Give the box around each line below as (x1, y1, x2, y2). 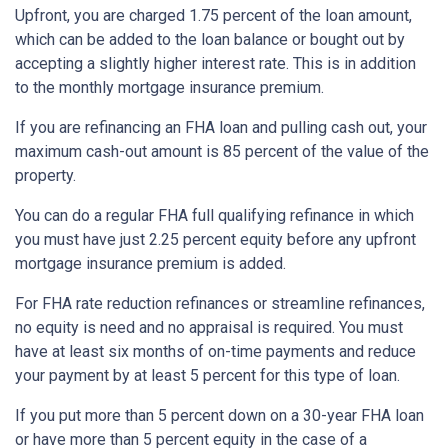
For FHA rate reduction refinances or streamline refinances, (15, 294, 425, 314)
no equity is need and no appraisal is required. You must (15, 318, 403, 338)
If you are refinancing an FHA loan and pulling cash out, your (15, 118, 427, 138)
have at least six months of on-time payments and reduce (15, 342, 416, 362)
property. (15, 166, 76, 186)
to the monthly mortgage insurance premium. (15, 78, 324, 98)
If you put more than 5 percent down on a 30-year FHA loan (15, 406, 424, 426)
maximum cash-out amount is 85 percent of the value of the (15, 142, 429, 162)
